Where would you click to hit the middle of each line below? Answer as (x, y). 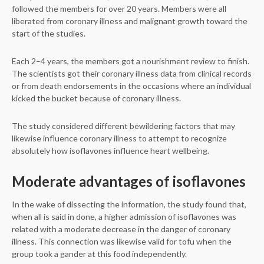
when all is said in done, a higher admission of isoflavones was (124, 217)
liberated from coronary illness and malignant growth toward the (130, 21)
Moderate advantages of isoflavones (129, 181)
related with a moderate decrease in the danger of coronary (121, 229)
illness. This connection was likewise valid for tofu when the (122, 241)
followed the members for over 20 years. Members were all (119, 9)
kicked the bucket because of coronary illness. (96, 98)
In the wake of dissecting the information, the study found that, (129, 204)
